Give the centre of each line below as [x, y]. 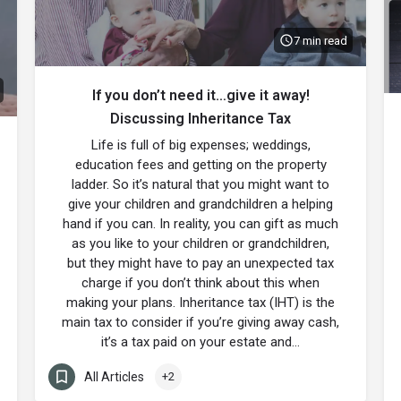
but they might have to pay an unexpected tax [200, 263]
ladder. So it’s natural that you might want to [200, 184]
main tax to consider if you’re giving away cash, [200, 322]
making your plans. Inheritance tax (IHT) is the [200, 303]
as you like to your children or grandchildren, [200, 243]
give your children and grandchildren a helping [200, 204]
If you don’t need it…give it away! [200, 95]
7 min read [320, 40]
